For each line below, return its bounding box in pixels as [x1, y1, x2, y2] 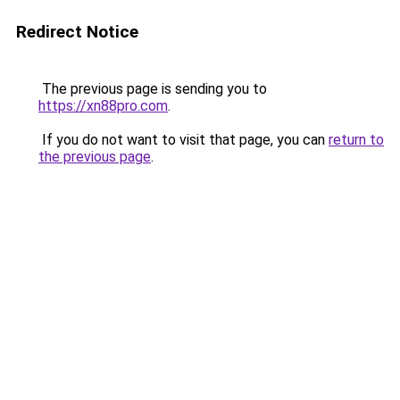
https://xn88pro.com [38, 97, 168, 114]
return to [329, 131, 384, 148]
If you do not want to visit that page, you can [38, 131, 329, 148]
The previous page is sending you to [38, 80, 267, 97]
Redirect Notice [16, 21, 138, 42]
